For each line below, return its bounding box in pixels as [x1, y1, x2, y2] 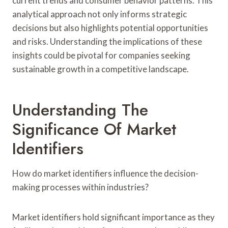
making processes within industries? [12, 181, 149, 192]
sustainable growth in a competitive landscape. [12, 63, 189, 74]
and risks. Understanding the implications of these [12, 36, 202, 47]
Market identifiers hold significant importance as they [12, 211, 215, 222]
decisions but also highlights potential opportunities [12, 22, 208, 33]
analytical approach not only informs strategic [12, 8, 187, 19]
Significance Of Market [12, 117, 177, 141]
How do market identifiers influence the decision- [12, 167, 198, 179]
